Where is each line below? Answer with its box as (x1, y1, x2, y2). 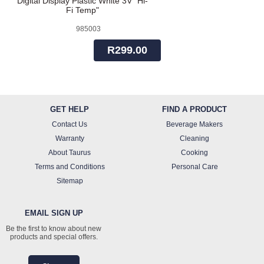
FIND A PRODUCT (162, 105, 227, 114)
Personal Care (171, 163, 218, 171)
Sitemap (56, 177, 83, 186)
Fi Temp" (65, 5, 99, 15)
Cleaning (180, 134, 209, 143)
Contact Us (52, 120, 87, 129)
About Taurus (48, 148, 91, 157)
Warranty (55, 134, 84, 143)
